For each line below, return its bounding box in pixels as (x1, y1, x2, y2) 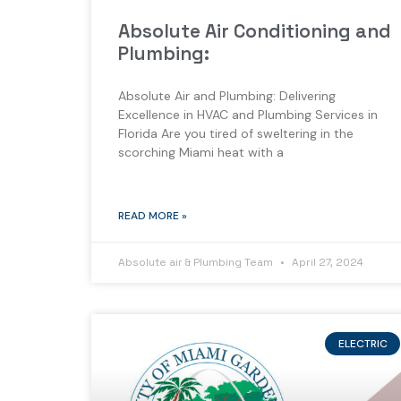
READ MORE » (118, 208, 187, 223)
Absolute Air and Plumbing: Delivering (118, 87, 336, 104)
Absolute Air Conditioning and (118, 18, 391, 43)
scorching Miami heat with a (118, 143, 284, 160)
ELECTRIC (337, 336, 388, 351)
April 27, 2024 (289, 254, 363, 269)
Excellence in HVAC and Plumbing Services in (118, 106, 378, 123)
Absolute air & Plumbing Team (118, 254, 276, 269)
